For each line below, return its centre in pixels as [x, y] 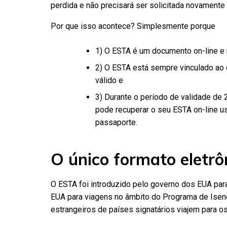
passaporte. [116, 122]
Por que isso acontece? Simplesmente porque [133, 26]
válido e [109, 80]
